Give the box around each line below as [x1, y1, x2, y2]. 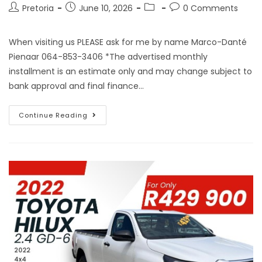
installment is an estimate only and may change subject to [9, 65, 252, 77]
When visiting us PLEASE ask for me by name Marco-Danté [9, 36, 247, 48]
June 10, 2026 [79, 2, 133, 14]
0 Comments [183, 2, 238, 14]
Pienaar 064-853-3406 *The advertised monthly [9, 50, 208, 63]
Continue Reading [19, 110, 88, 120]
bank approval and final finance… [9, 80, 144, 92]
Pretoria [22, 2, 54, 14]
